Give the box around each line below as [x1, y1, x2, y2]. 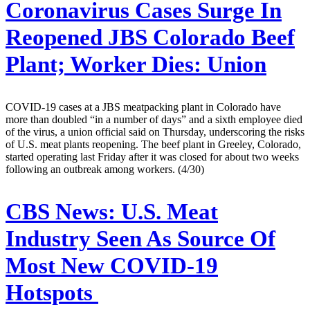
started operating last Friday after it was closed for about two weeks [6, 150, 299, 163]
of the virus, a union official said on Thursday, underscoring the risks [6, 125, 304, 138]
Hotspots [6, 280, 98, 305]
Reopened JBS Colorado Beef [6, 25, 295, 51]
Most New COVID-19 [6, 253, 218, 278]
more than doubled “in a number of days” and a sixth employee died [6, 113, 302, 125]
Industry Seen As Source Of [6, 226, 275, 251]
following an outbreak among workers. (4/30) [6, 163, 204, 175]
